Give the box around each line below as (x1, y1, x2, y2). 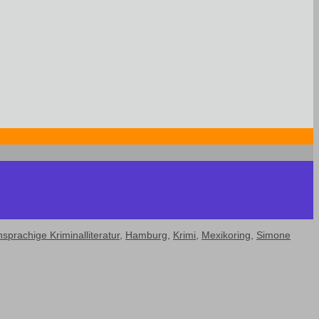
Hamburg (125, 229, 167, 241)
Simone (256, 229, 291, 241)
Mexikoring (202, 229, 251, 241)
